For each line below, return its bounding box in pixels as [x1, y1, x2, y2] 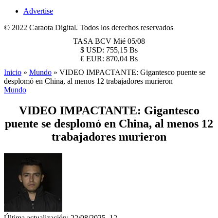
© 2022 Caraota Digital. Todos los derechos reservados [4, 23, 173, 32]
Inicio [4, 68, 21, 76]
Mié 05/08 [113, 37, 145, 45]
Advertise [23, 7, 53, 15]
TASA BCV [73, 37, 113, 45]
